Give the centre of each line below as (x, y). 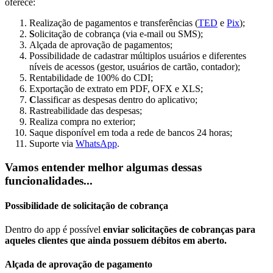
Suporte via (52, 143)
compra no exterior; (98, 121)
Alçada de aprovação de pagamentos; (101, 44)
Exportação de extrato (71, 88)
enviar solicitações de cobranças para (179, 230)
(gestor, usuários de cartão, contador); (167, 66)
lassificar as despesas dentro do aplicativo (116, 99)
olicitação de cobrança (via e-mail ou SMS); (119, 34)
